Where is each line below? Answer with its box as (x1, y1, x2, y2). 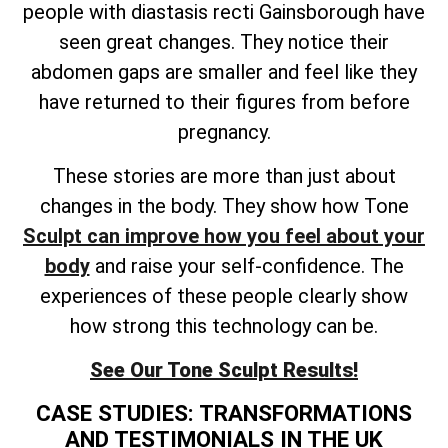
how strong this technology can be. (70, 314, 378, 339)
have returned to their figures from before (38, 89, 410, 114)
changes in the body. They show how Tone (39, 194, 409, 219)
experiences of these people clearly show (40, 284, 408, 309)
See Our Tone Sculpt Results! (90, 358, 358, 383)
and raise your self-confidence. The (89, 254, 404, 279)
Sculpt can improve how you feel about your (23, 224, 425, 249)
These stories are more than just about (52, 164, 396, 189)
